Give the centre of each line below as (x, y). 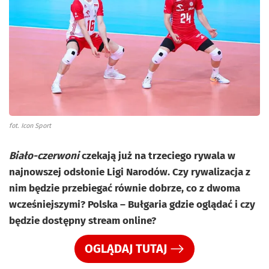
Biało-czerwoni (44, 156)
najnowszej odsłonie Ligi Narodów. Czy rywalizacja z (130, 172)
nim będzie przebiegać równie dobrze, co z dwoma (125, 188)
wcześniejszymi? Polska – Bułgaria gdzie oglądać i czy (132, 204)
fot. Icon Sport (30, 125)
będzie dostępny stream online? (83, 220)
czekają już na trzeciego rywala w (157, 156)
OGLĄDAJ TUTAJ (126, 249)
